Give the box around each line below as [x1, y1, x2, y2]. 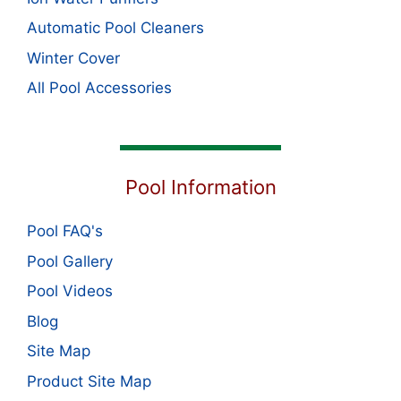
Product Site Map [27, 371, 151, 390]
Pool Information [124, 175, 277, 199]
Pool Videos [27, 282, 113, 300]
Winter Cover [27, 48, 120, 67]
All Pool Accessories [27, 79, 172, 97]
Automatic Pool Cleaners [27, 19, 204, 37]
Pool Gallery [27, 252, 113, 270]
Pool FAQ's [27, 222, 103, 240]
